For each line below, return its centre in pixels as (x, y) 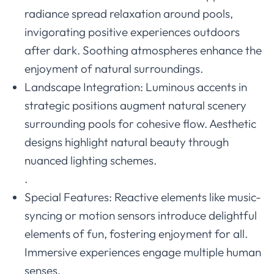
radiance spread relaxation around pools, (129, 14)
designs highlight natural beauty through (127, 142)
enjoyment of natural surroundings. (114, 69)
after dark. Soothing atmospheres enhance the (143, 50)
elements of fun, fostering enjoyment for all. (136, 234)
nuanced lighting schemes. (91, 161)
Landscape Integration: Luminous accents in (136, 87)
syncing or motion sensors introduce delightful (141, 216)
